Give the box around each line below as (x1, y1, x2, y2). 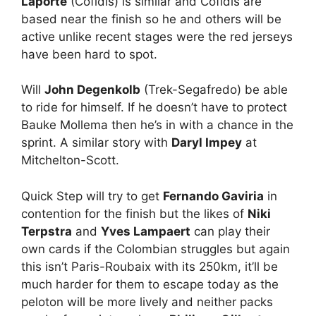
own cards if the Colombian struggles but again (21, 241, 290, 256)
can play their (190, 224, 270, 238)
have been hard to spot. (21, 47, 157, 61)
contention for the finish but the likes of (21, 206, 248, 221)
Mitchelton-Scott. (21, 153, 119, 167)
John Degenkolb (44, 83, 140, 97)
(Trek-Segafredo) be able (140, 83, 288, 97)
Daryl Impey (171, 135, 242, 150)
